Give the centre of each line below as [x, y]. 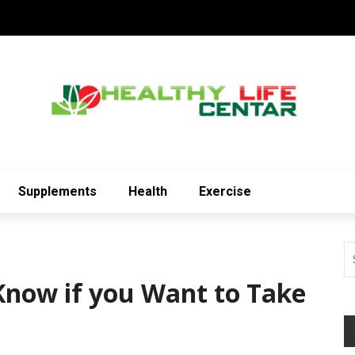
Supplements [57, 191]
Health [148, 191]
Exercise [225, 191]
